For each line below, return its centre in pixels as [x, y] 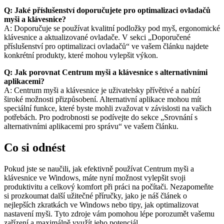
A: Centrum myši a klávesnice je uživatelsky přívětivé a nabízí [102, 90]
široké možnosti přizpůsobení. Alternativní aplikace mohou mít [102, 99]
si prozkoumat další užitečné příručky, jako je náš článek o [95, 196]
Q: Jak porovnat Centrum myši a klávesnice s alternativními [106, 72]
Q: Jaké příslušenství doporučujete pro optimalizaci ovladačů [107, 10]
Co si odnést [35, 148]
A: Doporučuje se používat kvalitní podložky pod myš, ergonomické [112, 28]
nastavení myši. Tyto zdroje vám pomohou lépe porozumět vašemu [109, 214]
